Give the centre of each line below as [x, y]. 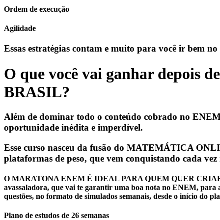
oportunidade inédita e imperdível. [73, 127]
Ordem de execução [37, 9]
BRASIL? [37, 92]
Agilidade [20, 28]
